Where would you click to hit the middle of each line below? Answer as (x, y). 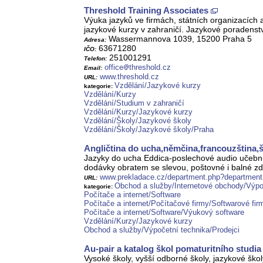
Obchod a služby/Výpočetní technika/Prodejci (162, 230)
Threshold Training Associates (146, 11)
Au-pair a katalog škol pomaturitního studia (173, 249)
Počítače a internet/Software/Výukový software (164, 213)
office (114, 68)
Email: (93, 68)
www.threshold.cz (129, 77)
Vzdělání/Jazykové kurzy (158, 86)
